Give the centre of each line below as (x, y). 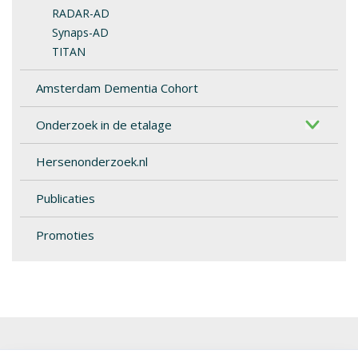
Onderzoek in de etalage (104, 124)
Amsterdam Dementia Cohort (117, 88)
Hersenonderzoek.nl (92, 161)
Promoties (65, 235)
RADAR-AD (81, 13)
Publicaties (66, 198)
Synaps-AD (80, 32)
